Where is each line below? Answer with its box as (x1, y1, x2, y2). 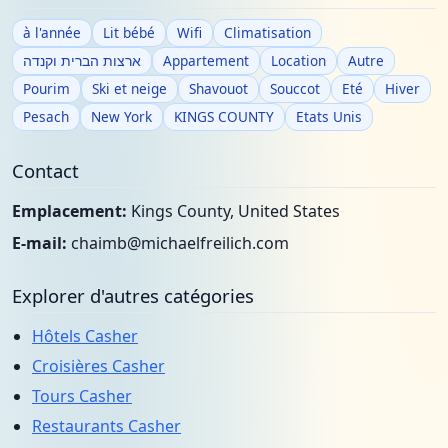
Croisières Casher (32, 355, 165, 377)
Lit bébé (103, 23, 155, 42)
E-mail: (12, 232, 67, 254)
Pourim (23, 79, 70, 98)
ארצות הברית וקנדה (23, 51, 141, 70)
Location (271, 51, 326, 70)
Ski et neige (92, 79, 167, 98)
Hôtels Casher (32, 325, 138, 347)
